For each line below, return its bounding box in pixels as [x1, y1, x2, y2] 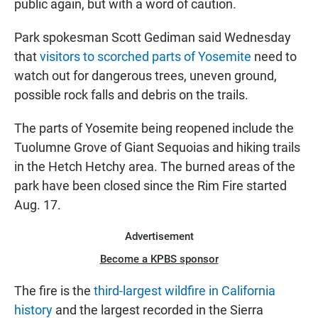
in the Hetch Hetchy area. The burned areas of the [14, 159, 295, 175]
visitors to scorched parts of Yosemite [40, 49, 251, 65]
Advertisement [124, 230, 194, 243]
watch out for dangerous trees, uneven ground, [14, 68, 277, 84]
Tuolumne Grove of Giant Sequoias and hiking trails [14, 140, 300, 155]
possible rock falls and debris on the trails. [14, 87, 248, 103]
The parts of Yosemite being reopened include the [14, 121, 294, 136]
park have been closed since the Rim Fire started [14, 178, 287, 194]
